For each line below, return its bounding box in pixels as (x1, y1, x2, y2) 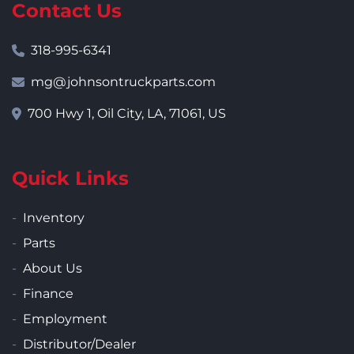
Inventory (23, 210, 85, 226)
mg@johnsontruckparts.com (31, 74, 216, 90)
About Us (23, 261, 82, 277)
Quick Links (12, 167, 129, 190)
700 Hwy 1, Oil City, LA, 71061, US (28, 106, 226, 122)
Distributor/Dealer (23, 337, 136, 352)
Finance (23, 286, 73, 302)
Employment (23, 311, 107, 327)
